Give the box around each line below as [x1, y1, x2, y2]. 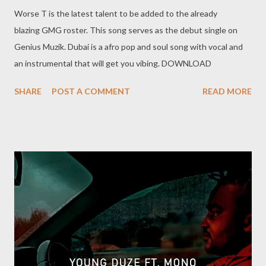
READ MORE [202, 85, 252, 96]
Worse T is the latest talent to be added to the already [14, 8, 217, 18]
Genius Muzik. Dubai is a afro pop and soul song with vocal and [14, 41, 243, 52]
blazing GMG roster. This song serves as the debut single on [14, 24, 237, 35]
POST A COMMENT [52, 85, 130, 96]
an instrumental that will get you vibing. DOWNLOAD [14, 58, 211, 68]
